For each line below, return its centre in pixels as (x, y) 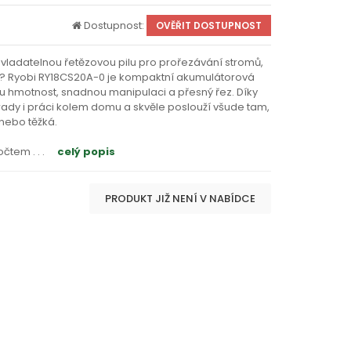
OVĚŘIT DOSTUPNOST (209, 25)
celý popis (86, 152)
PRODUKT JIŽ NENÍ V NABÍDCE (180, 199)
